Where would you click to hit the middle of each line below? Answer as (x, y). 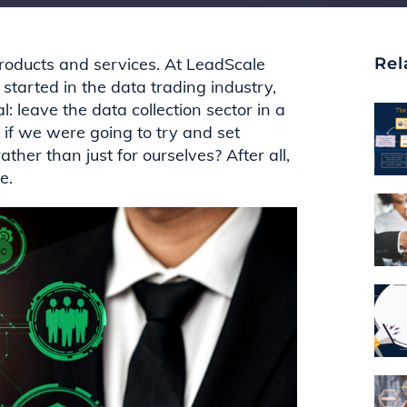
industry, (243, 86)
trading (181, 86)
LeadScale (226, 64)
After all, (258, 154)
